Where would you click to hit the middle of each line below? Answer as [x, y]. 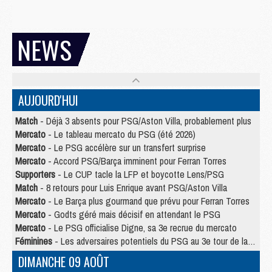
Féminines [34, 241]
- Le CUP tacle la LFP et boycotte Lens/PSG [140, 174]
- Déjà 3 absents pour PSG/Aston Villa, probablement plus [144, 121]
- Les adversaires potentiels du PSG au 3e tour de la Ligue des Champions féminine [150, 241]
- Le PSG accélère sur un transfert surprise [126, 147]
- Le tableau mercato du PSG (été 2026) [121, 134]
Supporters [35, 174]
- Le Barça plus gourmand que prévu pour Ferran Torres [148, 201]
